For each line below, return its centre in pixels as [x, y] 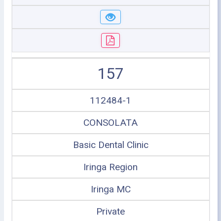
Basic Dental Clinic [110, 145]
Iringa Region [110, 167]
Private [110, 211]
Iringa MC [110, 189]
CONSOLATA [110, 122]
